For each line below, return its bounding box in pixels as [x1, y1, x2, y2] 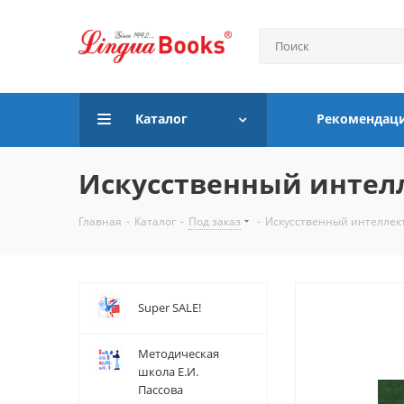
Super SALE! [138, 299, 201, 316]
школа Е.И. [138, 363, 198, 380]
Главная [78, 214, 122, 229]
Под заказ [188, 214, 241, 229]
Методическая [138, 345, 219, 362]
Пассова [138, 381, 183, 398]
